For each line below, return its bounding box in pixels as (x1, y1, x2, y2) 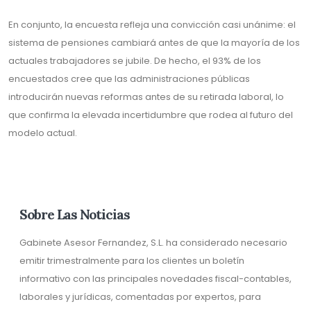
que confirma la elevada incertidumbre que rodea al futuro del (8, 108, 293, 121)
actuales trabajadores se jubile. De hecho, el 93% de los (8, 54, 261, 67)
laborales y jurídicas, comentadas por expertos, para (19, 290, 261, 303)
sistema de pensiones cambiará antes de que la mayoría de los (8, 36, 300, 49)
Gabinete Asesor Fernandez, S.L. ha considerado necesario (19, 236, 287, 249)
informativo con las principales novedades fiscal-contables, (19, 272, 292, 285)
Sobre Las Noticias (19, 205, 131, 223)
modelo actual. (8, 126, 77, 140)
